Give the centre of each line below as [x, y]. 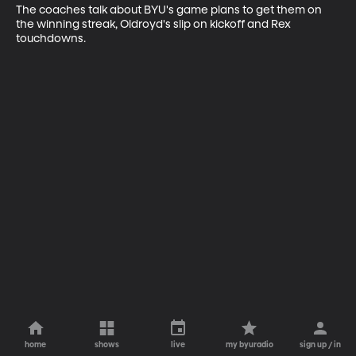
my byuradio [249, 345]
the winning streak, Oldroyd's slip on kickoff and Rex [155, 24]
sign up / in [321, 345]
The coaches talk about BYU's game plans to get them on [170, 10]
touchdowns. [51, 39]
